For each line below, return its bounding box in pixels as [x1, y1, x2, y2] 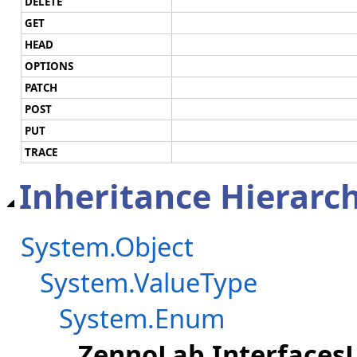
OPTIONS [25, 58, 73, 73]
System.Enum [59, 300, 225, 337]
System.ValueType [40, 265, 257, 301]
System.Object [21, 229, 194, 265]
